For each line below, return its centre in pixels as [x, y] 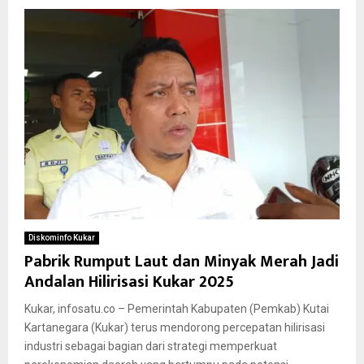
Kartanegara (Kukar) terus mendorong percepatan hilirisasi [175, 327]
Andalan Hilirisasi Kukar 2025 [129, 282]
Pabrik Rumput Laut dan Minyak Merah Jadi [182, 261]
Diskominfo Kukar [62, 237]
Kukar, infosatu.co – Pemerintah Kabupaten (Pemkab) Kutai [177, 308]
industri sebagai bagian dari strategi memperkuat [151, 346]
